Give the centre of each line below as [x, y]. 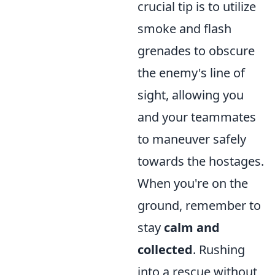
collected [165, 250]
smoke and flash [184, 29]
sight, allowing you [191, 95]
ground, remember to [199, 205]
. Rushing [219, 250]
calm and [192, 227]
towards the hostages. [201, 161]
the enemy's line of [191, 73]
